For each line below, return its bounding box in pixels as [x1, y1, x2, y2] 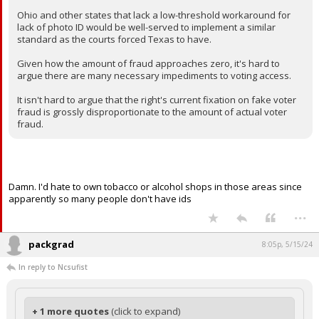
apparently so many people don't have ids [9, 192, 192, 205]
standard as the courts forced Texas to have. [17, 33, 211, 46]
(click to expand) [111, 305, 180, 318]
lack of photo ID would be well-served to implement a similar [17, 21, 276, 33]
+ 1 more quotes [32, 305, 111, 318]
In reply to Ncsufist [19, 262, 88, 272]
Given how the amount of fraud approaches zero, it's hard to [17, 57, 280, 70]
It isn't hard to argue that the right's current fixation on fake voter [17, 93, 296, 106]
